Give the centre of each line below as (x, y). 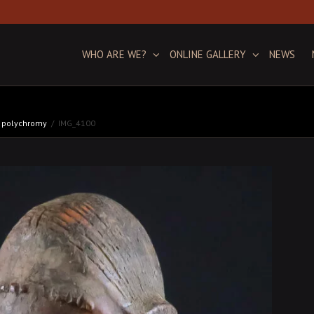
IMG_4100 (77, 123)
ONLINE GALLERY (209, 54)
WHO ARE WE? (116, 54)
